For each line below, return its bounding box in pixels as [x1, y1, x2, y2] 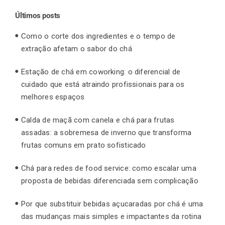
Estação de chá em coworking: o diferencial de [21, 67, 181, 76]
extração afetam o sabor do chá [21, 44, 132, 53]
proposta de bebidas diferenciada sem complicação [21, 176, 198, 185]
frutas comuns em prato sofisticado [21, 140, 146, 150]
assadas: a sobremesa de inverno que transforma [21, 128, 192, 137]
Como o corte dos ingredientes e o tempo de [21, 31, 176, 41]
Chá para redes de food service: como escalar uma [21, 163, 196, 173]
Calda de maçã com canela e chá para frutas [21, 115, 175, 125]
